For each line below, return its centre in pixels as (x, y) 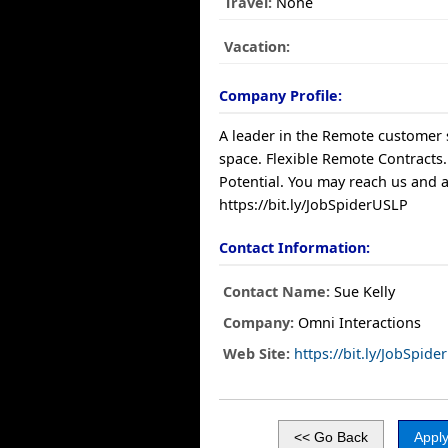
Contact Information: (295, 247)
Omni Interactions (358, 322)
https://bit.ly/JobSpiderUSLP (314, 204)
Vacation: (257, 46)
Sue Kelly (363, 291)
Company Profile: (281, 95)
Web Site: (257, 353)
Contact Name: (277, 291)
